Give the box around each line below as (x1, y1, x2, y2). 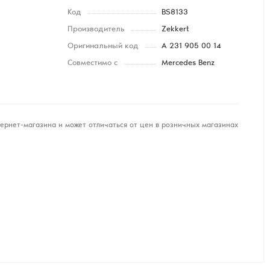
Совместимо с (67, 60, 118, 67)
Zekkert (161, 26, 189, 34)
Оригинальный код (67, 43, 139, 51)
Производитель (67, 26, 125, 34)
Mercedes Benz (161, 60, 215, 67)
